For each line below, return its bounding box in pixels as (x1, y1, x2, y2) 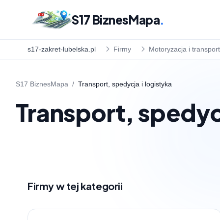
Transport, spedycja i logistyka (78, 80, 172, 88)
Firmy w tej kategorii (27, 180, 123, 192)
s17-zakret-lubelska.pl (27, 45, 96, 53)
